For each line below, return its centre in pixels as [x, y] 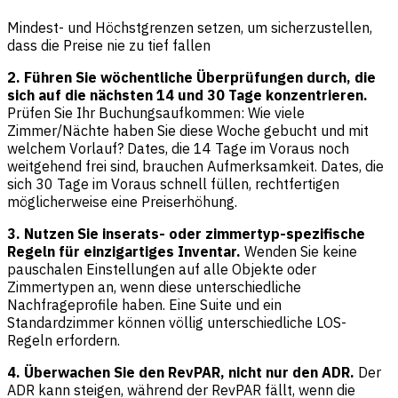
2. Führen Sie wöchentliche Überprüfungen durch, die [191, 78]
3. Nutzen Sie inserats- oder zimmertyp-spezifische [186, 234]
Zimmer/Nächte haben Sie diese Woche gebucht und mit [188, 131]
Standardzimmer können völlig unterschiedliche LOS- [177, 323]
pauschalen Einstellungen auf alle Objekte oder [162, 270]
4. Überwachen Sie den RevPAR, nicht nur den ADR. [181, 373]
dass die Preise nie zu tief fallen [109, 46]
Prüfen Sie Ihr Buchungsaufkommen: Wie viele [156, 113]
